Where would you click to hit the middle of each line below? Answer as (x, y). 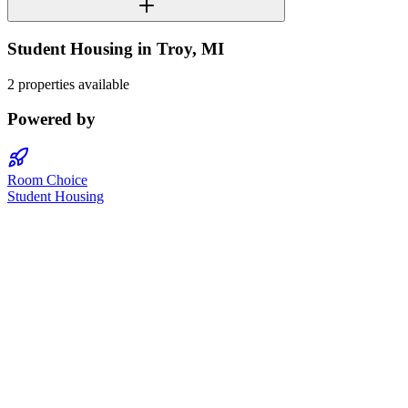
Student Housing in (82, 48)
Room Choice (47, 180)
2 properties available (68, 84)
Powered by (51, 119)
